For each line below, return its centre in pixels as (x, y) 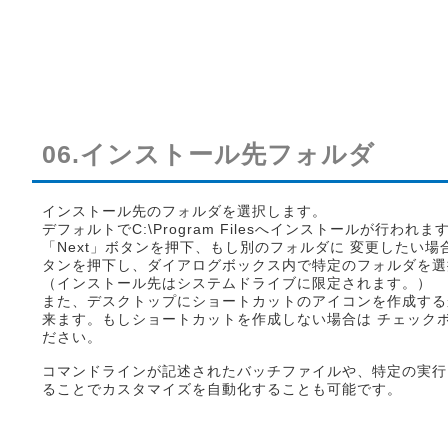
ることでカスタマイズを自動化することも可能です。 (222, 389)
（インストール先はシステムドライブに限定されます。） (237, 283)
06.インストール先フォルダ (208, 154)
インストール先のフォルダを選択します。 (184, 211)
